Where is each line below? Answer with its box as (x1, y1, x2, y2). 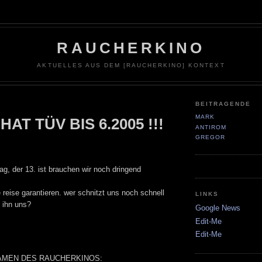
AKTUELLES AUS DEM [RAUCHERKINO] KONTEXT (37, 61, 225, 68)
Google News (195, 204, 240, 213)
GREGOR (195, 134, 226, 141)
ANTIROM (195, 123, 227, 130)
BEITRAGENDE (195, 100, 251, 107)
